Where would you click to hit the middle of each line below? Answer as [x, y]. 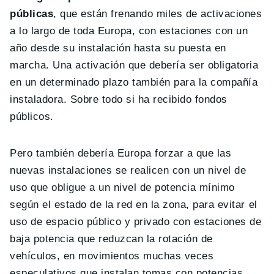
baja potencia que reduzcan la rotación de [111, 239]
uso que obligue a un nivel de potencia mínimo [122, 187]
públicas [32, 13]
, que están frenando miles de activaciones [158, 13]
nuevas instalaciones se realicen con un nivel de [128, 170]
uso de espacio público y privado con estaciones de [136, 221]
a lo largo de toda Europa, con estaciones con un [129, 31]
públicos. [32, 116]
